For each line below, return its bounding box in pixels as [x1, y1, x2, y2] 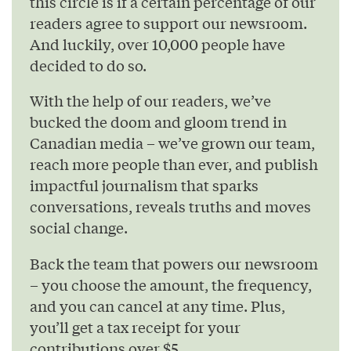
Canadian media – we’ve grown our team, [30, 132, 315, 154]
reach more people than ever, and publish [30, 154, 318, 175]
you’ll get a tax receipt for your [30, 317, 241, 338]
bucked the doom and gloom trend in [30, 111, 287, 132]
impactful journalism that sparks [30, 175, 259, 196]
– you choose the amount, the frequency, [30, 274, 312, 295]
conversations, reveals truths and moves [30, 196, 311, 217]
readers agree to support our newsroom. [30, 12, 307, 33]
